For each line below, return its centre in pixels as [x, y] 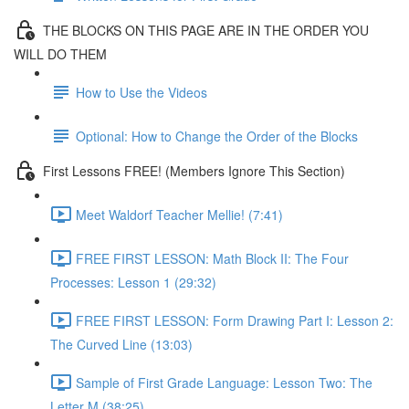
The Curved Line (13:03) [121, 344]
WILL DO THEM [60, 54]
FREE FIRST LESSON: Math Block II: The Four [212, 258]
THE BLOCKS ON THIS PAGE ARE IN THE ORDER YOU [206, 30]
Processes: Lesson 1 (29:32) [133, 282]
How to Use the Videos [142, 92]
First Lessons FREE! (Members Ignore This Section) [194, 170]
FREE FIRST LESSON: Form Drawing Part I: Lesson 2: [235, 320]
